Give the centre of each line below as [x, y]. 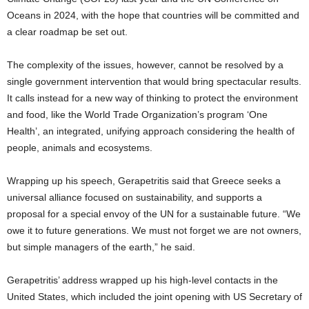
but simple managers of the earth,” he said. [101, 247]
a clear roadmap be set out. [67, 32]
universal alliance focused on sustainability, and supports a [134, 198]
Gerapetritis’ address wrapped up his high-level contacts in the [142, 280]
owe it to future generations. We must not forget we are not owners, [154, 231]
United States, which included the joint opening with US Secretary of [154, 297]
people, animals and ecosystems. [80, 148]
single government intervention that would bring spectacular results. [154, 82]
